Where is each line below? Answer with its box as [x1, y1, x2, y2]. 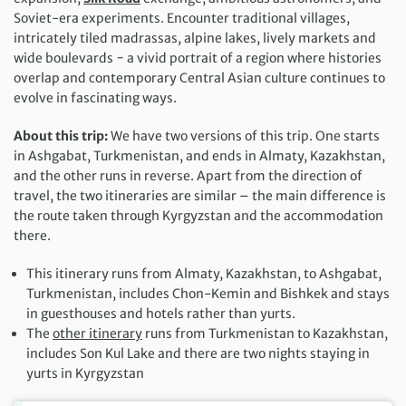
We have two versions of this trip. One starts [108, 127, 380, 144]
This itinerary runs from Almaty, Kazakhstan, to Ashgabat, [26, 265, 382, 282]
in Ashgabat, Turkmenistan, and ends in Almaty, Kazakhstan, [14, 147, 385, 164]
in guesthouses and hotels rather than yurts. [26, 304, 295, 322]
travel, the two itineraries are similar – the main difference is [14, 187, 386, 204]
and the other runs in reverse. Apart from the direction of [14, 167, 362, 184]
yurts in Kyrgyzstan [26, 364, 144, 382]
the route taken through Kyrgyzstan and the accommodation [14, 207, 383, 224]
